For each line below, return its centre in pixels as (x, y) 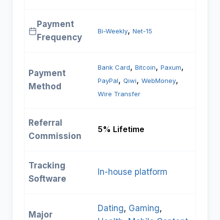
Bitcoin (145, 68)
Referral (45, 123)
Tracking (47, 166)
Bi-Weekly (113, 31)
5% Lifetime (121, 129)
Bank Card (114, 68)
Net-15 (142, 31)
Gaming (144, 208)
